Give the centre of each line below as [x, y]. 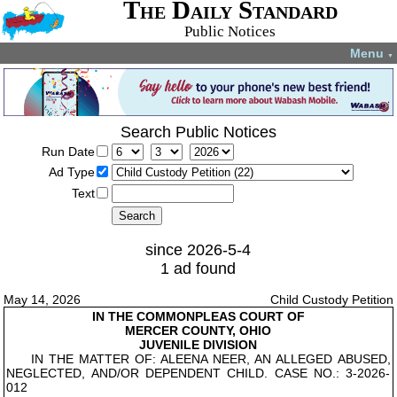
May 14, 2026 [43, 300]
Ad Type [71, 172]
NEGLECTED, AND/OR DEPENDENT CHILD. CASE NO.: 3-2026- [198, 373]
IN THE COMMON [143, 316]
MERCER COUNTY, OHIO [198, 331]
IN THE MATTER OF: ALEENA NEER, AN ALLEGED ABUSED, [211, 359]
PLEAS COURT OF [249, 316]
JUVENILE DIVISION [198, 345]
